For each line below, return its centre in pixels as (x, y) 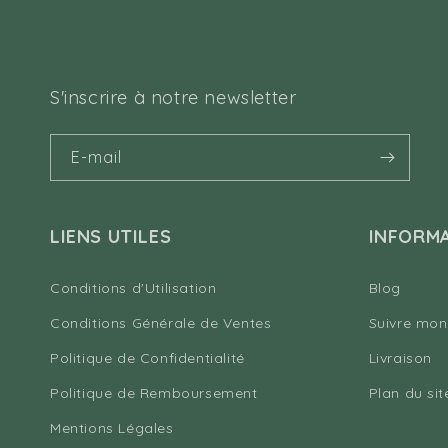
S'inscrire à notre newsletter (173, 98)
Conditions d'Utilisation (133, 288)
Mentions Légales (112, 428)
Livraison (400, 358)
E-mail (96, 157)
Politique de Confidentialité (147, 358)
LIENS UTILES (111, 237)
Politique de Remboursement (154, 393)
